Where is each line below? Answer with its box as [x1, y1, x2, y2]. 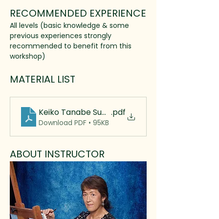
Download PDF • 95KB [39, 118, 109, 128]
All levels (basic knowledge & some [10, 21, 131, 30]
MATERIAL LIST [10, 72, 75, 86]
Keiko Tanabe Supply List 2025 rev [39, 107, 168, 118]
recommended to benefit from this [10, 41, 131, 51]
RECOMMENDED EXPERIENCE [10, 6, 146, 20]
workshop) [10, 51, 45, 61]
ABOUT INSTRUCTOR [10, 147, 105, 161]
